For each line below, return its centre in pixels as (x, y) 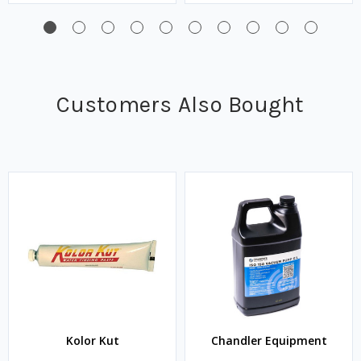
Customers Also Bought (180, 105)
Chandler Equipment (269, 341)
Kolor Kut (92, 341)
